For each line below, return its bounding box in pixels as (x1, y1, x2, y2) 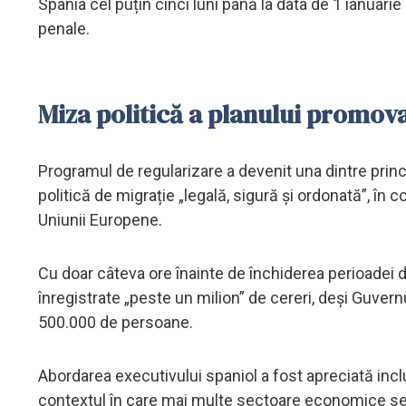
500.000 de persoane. (38, 312, 193, 332)
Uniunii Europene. (38, 209, 162, 229)
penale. (38, 18, 90, 38)
